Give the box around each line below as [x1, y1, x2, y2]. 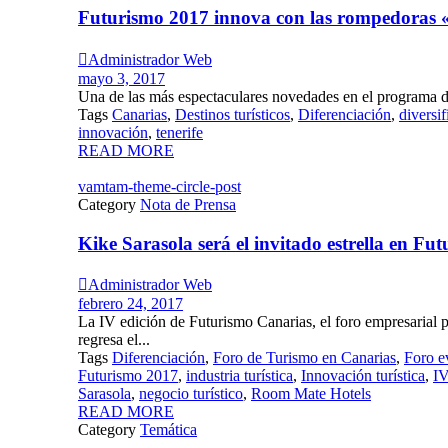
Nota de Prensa [140, 195, 236, 213]
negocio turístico [139, 385, 243, 403]
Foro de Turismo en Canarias [213, 349, 396, 367]
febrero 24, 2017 [78, 295, 183, 313]
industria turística [186, 367, 293, 385]
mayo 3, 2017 [78, 69, 165, 87]
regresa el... [78, 331, 150, 349]
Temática [140, 421, 197, 439]
